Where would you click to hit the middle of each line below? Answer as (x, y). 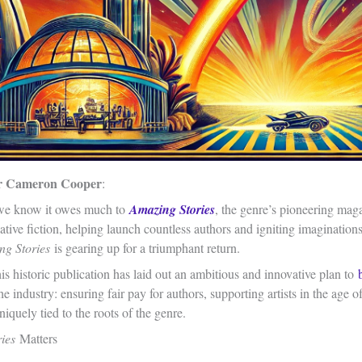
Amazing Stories (172, 210)
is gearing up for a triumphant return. (147, 248)
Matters (38, 339)
